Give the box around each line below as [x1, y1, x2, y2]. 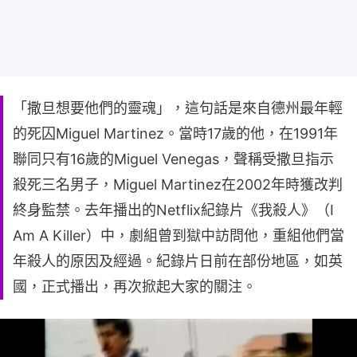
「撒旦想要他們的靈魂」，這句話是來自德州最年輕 [13, 99, 343, 116]
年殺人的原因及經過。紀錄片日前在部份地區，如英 [13, 252, 343, 269]
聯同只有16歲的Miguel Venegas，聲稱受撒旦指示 [13, 150, 334, 167]
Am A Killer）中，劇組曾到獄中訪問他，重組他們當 [13, 226, 344, 244]
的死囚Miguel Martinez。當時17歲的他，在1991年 [13, 124, 338, 142]
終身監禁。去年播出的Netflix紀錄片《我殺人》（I [13, 201, 334, 218]
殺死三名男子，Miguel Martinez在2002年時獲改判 [13, 175, 343, 193]
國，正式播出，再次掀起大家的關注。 [13, 277, 257, 295]
